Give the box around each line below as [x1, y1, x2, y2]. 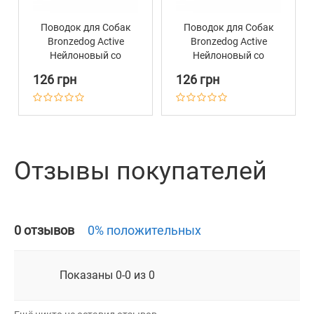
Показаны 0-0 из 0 [60, 268, 155, 282]
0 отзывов [14, 223, 77, 238]
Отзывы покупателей [14, 156, 267, 186]
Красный [207, 78, 250, 90]
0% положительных [88, 223, 201, 238]
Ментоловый [55, 78, 116, 90]
